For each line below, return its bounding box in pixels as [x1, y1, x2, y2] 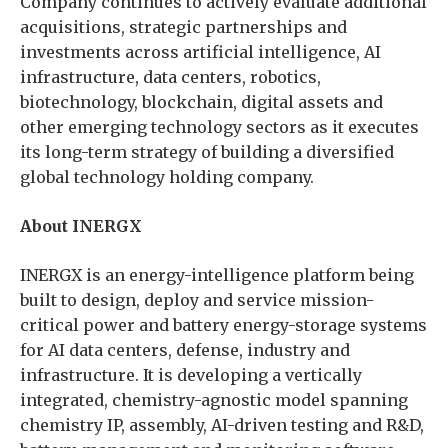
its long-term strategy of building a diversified [20, 142, 394, 162]
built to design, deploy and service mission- [20, 290, 374, 310]
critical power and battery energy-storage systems [20, 315, 427, 335]
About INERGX [20, 216, 142, 236]
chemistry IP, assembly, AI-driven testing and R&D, [20, 415, 424, 435]
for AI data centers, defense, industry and [20, 340, 350, 360]
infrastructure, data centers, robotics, [20, 67, 321, 87]
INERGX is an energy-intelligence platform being [20, 265, 414, 285]
